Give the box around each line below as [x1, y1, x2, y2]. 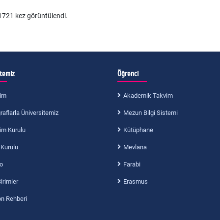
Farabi [123, 161, 140, 168]
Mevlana [123, 143, 147, 151]
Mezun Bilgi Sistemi [123, 109, 178, 117]
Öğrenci [117, 69, 138, 79]
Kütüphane [123, 126, 153, 134]
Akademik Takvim [123, 92, 173, 100]
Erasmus [123, 178, 148, 186]
